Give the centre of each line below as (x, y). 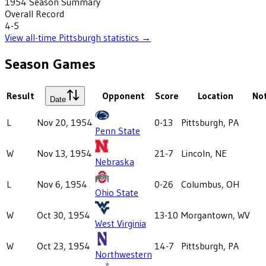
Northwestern (123, 254)
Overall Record (34, 13)
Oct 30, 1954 (64, 215)
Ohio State (117, 192)
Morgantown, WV (216, 215)
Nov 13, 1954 (64, 153)
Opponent (123, 95)
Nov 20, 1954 (65, 122)
